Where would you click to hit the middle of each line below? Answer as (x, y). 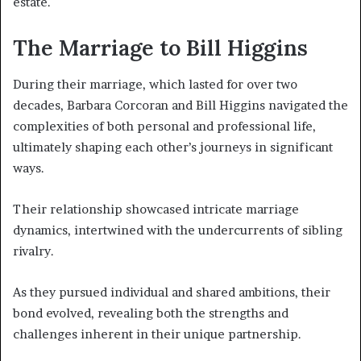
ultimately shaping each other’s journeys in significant (173, 147)
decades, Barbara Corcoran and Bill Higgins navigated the (180, 105)
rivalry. (33, 251)
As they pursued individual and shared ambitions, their (172, 292)
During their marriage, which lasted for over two (155, 84)
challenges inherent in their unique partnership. (157, 334)
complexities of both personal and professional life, (164, 126)
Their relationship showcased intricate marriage (156, 209)
